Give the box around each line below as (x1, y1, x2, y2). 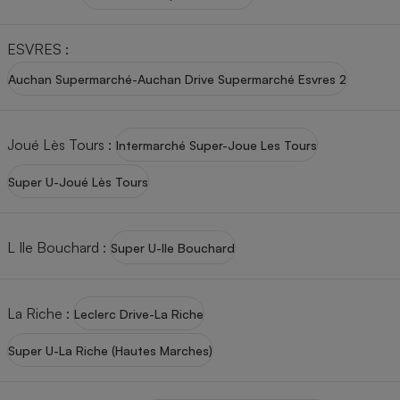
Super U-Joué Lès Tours (8, 173, 148, 189)
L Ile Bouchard (7, 237, 99, 256)
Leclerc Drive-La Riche (74, 305, 204, 321)
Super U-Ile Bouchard (111, 239, 235, 255)
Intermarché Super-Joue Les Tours (116, 137, 317, 153)
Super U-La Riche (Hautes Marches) (8, 342, 212, 358)
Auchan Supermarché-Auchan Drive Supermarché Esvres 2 (8, 71, 346, 87)
